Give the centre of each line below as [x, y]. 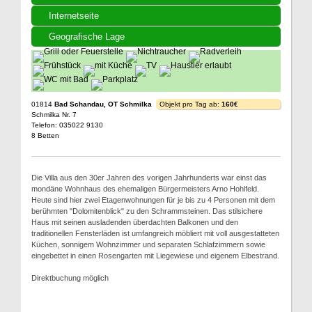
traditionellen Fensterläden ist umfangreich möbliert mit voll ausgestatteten [155, 233]
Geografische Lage [87, 37]
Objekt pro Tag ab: [190, 104]
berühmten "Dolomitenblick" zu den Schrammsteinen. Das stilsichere [147, 211]
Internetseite [74, 16]
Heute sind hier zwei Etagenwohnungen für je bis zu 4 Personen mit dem [153, 200]
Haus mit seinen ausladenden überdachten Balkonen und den [135, 222]
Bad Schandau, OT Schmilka [103, 104]
